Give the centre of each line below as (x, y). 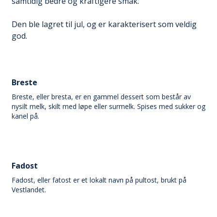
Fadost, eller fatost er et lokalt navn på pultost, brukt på (99, 180)
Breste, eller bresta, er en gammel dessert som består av (101, 97)
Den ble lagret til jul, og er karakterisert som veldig (104, 24)
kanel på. (25, 116)
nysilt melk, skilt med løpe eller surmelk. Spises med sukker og (108, 106)
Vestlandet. (29, 190)
